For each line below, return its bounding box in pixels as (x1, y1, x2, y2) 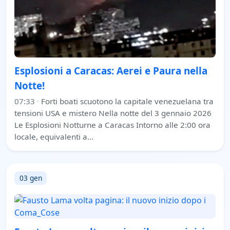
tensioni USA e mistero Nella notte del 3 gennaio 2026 (14, 107, 212, 118)
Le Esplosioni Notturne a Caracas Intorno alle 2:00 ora (14, 119, 210, 130)
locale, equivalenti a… (14, 131, 93, 142)
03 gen (19, 173, 42, 183)
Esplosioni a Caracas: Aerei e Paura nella (14, 64, 207, 78)
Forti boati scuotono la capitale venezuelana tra (41, 95, 214, 106)
